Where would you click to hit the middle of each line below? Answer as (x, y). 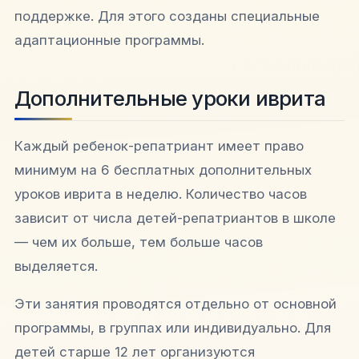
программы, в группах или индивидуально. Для (173, 328)
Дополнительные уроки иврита (170, 99)
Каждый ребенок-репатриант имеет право (159, 146)
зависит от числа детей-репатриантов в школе (175, 218)
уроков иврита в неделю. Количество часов (161, 194)
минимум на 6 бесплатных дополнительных (163, 170)
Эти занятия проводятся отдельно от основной (175, 304)
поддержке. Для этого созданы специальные (167, 16)
